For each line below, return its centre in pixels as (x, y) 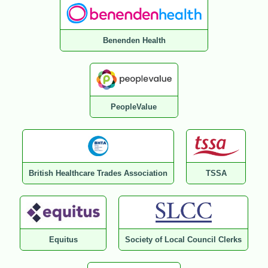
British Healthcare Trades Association (98, 173)
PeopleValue (134, 107)
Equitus (63, 240)
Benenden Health (134, 41)
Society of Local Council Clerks (184, 240)
